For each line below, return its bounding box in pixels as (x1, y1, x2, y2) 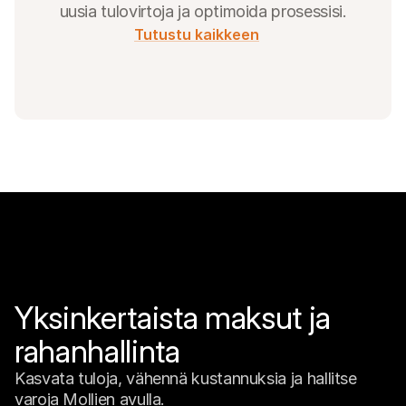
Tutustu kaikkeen (134, 25, 259, 43)
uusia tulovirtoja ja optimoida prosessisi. (59, 2, 347, 21)
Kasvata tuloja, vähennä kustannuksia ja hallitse (14, 369, 357, 388)
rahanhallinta (14, 333, 180, 370)
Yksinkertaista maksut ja (14, 299, 331, 336)
